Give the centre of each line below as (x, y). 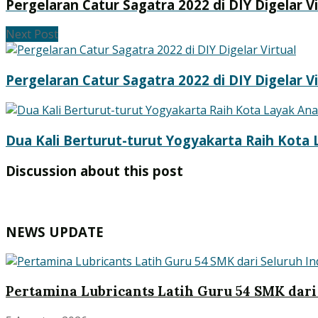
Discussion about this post (94, 171)
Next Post (32, 34)
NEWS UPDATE (55, 231)
